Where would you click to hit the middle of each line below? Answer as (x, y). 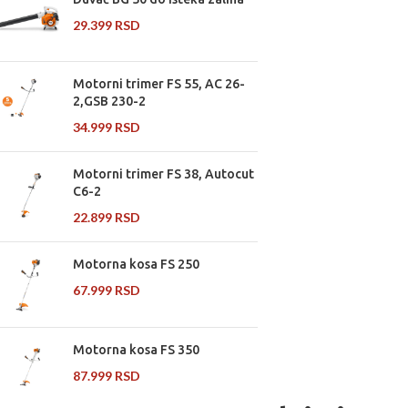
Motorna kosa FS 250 (136, 265)
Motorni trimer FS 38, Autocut (163, 174)
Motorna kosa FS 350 (136, 349)
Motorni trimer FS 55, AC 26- (159, 84)
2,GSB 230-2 (109, 102)
